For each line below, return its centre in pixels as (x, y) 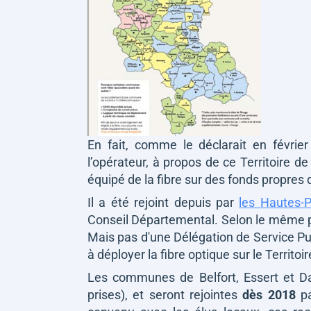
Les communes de (143, 277)
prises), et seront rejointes (165, 294)
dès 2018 (269, 294)
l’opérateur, (118, 162)
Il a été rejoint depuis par (163, 202)
